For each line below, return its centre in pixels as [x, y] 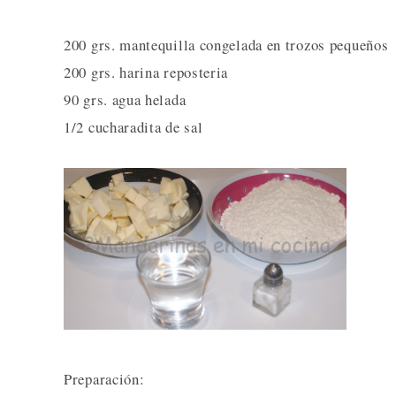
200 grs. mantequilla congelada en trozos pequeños [226, 45]
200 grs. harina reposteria [146, 72]
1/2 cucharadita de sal [133, 127]
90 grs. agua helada [125, 99]
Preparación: [104, 378]
